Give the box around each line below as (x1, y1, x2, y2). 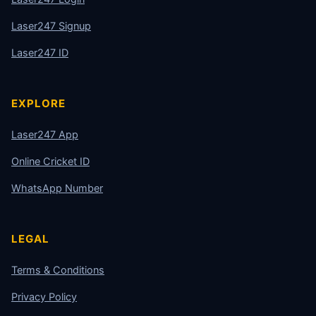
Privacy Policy (11, 291, 77, 304)
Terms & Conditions (11, 264, 104, 277)
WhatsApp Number (11, 182, 103, 195)
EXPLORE (11, 97, 66, 111)
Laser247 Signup (11, 20, 91, 33)
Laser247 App (11, 128, 78, 142)
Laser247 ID (11, 47, 68, 60)
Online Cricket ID (11, 155, 90, 169)
